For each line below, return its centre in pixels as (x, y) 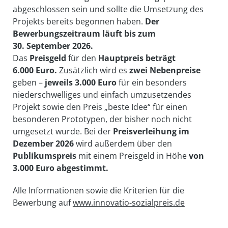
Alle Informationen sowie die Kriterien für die (98, 191)
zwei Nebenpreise (164, 70)
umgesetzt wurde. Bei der (63, 132)
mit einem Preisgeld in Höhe (133, 156)
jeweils (60, 83)
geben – (28, 83)
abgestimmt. (81, 168)
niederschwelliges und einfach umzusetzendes (102, 95)
